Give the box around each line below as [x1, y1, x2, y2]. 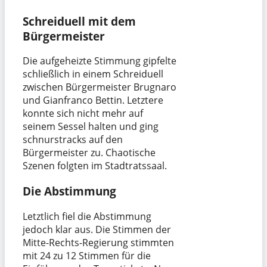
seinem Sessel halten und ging [23, 120, 159, 133]
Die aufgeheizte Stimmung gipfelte [23, 54, 176, 68]
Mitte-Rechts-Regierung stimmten [23, 235, 174, 249]
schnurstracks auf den [23, 133, 123, 147]
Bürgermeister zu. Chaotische [23, 146, 156, 160]
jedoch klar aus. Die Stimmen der [23, 222, 171, 236]
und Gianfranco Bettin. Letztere [23, 94, 163, 107]
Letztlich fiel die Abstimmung [23, 209, 151, 223]
